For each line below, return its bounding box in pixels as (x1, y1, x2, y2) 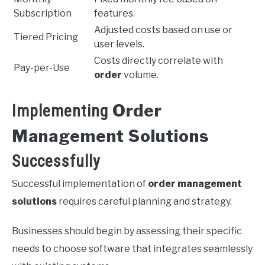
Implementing (12, 101, 112, 121)
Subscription (14, 8, 72, 20)
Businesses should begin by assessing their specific (12, 225, 242, 237)
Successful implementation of (12, 178, 148, 190)
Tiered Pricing (14, 31, 78, 43)
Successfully (12, 151, 101, 172)
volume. (122, 69, 159, 81)
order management (148, 178, 242, 190)
